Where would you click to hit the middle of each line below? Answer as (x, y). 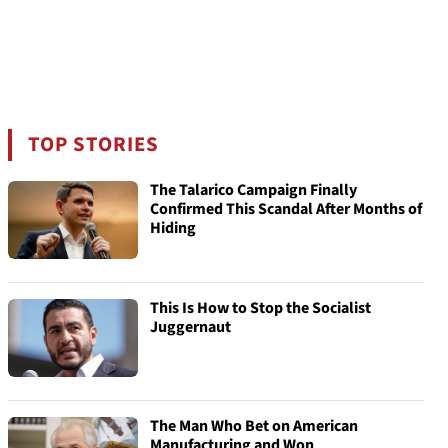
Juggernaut (190, 327)
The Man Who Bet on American (254, 426)
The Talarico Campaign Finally (253, 190)
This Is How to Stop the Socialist (260, 308)
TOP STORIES (94, 144)
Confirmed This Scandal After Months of (286, 209)
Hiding (173, 228)
